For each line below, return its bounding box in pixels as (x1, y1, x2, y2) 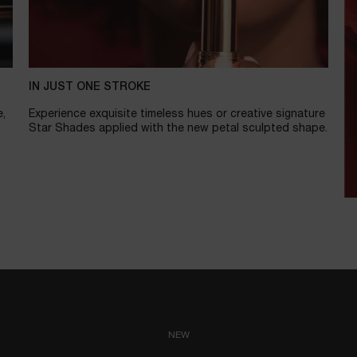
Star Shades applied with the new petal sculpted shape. (28, 123, 328, 134)
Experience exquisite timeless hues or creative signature (28, 108, 325, 120)
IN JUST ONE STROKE (28, 81, 151, 92)
